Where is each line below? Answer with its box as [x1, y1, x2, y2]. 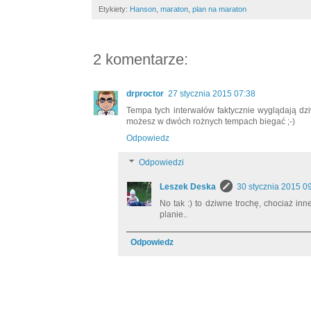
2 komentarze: [93, 51, 188, 69]
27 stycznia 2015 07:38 [168, 89, 255, 99]
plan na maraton [192, 5, 246, 14]
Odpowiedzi [139, 158, 185, 168]
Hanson [130, 5, 156, 14]
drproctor [126, 89, 164, 99]
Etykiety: [99, 5, 130, 14]
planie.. [160, 209, 187, 219]
